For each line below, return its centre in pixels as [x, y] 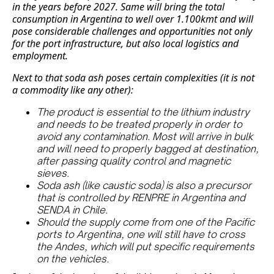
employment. [40, 56]
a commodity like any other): [73, 90]
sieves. [53, 173]
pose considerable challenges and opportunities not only [132, 31]
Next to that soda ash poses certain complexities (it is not [133, 78]
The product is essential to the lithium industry [143, 112]
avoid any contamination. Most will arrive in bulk [145, 137]
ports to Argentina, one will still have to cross [141, 235]
